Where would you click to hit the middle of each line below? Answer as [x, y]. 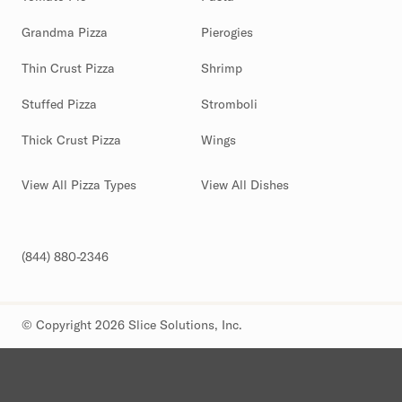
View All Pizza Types [79, 185]
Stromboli [229, 105]
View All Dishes [245, 185]
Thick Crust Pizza [71, 140]
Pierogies [227, 33]
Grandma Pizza [65, 33]
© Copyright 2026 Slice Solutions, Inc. [132, 325]
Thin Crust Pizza [68, 69]
